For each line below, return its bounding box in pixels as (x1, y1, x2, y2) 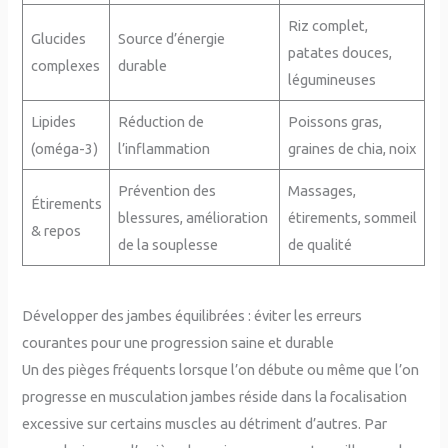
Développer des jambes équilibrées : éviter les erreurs (22, 307, 363, 325)
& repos (30, 221, 81, 239)
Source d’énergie (117, 29, 225, 47)
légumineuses (287, 70, 376, 88)
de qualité (287, 235, 352, 253)
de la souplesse (117, 235, 218, 253)
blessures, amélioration (117, 208, 268, 226)
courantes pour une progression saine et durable (22, 334, 335, 352)
